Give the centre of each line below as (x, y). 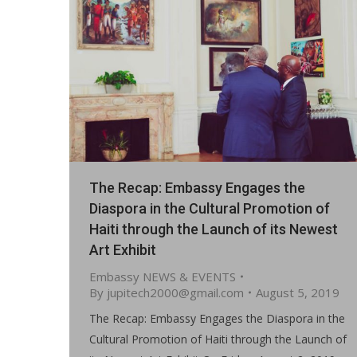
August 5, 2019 (298, 292)
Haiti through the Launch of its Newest (214, 229)
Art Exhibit (123, 249)
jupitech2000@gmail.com (175, 292)
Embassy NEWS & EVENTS (163, 276)
